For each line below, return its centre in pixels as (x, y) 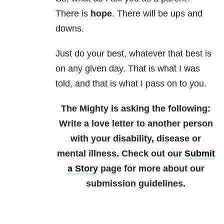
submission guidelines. (136, 184)
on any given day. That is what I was (128, 69)
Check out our (151, 154)
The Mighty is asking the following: (136, 109)
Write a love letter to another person (136, 124)
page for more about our (151, 169)
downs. (70, 29)
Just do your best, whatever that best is (133, 54)
